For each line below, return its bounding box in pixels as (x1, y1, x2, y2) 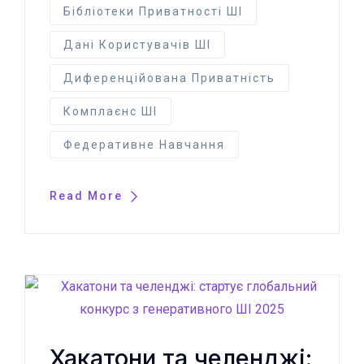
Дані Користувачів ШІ (63, 37, 211, 51)
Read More (50, 188, 127, 202)
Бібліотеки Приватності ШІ (63, 4, 243, 18)
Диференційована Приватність (63, 71, 275, 84)
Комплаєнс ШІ (63, 104, 158, 118)
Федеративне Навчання (63, 137, 225, 151)
